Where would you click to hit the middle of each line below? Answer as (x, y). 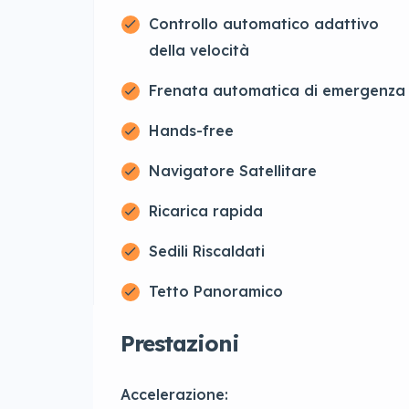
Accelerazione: (174, 395)
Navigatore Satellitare (233, 171)
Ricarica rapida (206, 211)
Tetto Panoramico (216, 292)
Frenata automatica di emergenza (277, 91)
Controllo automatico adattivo (264, 24)
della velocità (199, 51)
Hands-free (191, 131)
